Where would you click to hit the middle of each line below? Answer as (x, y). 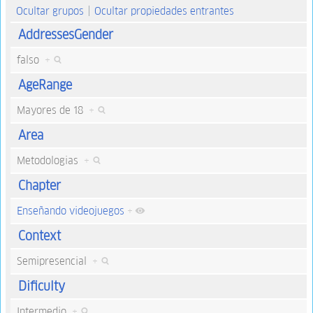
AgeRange (45, 85)
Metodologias (50, 161)
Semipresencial (54, 261)
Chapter (39, 186)
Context (39, 236)
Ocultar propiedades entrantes (164, 10)
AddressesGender (65, 35)
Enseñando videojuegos (70, 211)
